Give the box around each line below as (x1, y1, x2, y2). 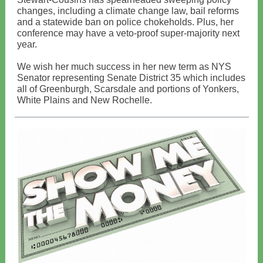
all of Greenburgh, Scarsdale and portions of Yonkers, (17, 84, 239, 94)
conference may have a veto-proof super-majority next (17, 28, 240, 38)
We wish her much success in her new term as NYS (17, 62, 231, 72)
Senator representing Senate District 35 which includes (17, 73, 245, 83)
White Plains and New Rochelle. (17, 95, 152, 105)
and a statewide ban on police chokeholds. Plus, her (17, 17, 234, 27)
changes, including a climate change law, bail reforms (17, 6, 239, 16)
